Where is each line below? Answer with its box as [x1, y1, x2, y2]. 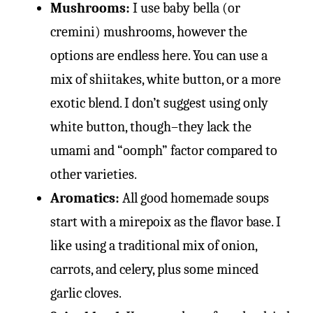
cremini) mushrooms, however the [50, 24, 247, 40]
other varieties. [50, 166, 137, 182]
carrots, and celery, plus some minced [50, 261, 259, 277]
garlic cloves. [50, 285, 122, 301]
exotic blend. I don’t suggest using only [50, 95, 268, 111]
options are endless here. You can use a [50, 48, 268, 64]
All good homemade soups [119, 190, 269, 206]
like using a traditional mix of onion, [50, 238, 257, 254]
